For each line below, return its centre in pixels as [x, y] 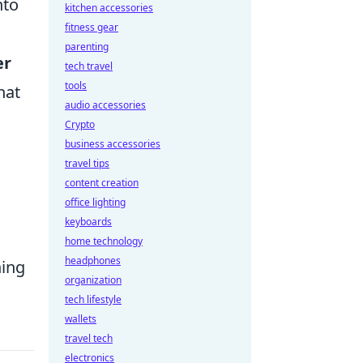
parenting [87, 47]
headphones [93, 261]
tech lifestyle [93, 299]
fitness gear [92, 27]
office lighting [95, 202]
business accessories [113, 144]
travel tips [87, 163]
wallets [81, 319]
